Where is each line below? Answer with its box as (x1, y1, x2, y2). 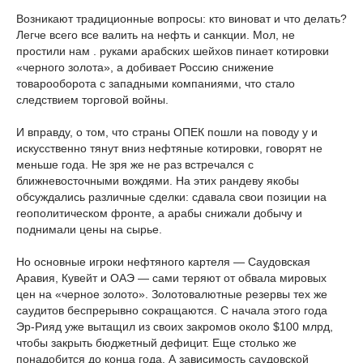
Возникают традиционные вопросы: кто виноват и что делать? (16, 12, 347, 25)
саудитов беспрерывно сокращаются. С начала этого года (16, 304, 327, 317)
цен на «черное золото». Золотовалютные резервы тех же (16, 288, 327, 301)
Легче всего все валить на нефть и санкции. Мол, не (16, 28, 295, 41)
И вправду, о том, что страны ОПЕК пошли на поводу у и (16, 126, 318, 139)
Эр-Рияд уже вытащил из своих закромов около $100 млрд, (16, 320, 333, 333)
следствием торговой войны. (16, 93, 169, 106)
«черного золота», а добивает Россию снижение (16, 61, 274, 74)
